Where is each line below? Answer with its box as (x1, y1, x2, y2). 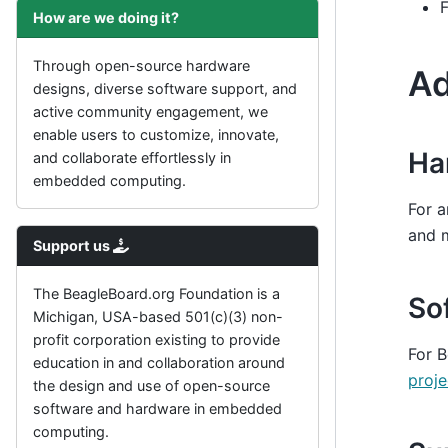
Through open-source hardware (33, 57, 250, 74)
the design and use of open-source (33, 377, 270, 394)
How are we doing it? (33, 9, 179, 26)
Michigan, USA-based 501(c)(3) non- (33, 308, 283, 325)
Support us (33, 237, 113, 254)
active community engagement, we (33, 103, 268, 120)
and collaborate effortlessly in (33, 149, 231, 166)
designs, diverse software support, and (33, 80, 297, 97)
